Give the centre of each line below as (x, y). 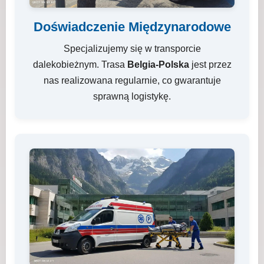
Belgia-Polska (158, 65)
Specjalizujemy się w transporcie (132, 49)
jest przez (210, 65)
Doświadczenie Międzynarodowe (132, 27)
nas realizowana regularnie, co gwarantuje (132, 80)
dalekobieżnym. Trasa (80, 65)
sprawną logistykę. (132, 96)
